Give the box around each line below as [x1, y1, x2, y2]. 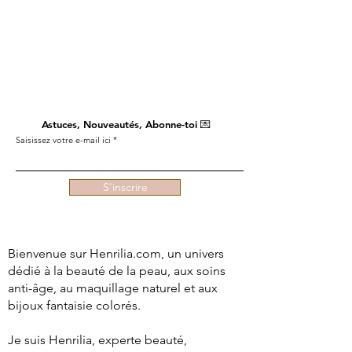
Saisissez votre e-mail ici [16, 134, 111, 145]
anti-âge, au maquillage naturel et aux [8, 280, 218, 295]
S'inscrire [102, 180, 148, 194]
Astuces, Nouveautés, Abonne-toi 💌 [41, 118, 211, 130]
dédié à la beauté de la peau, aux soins [8, 263, 225, 278]
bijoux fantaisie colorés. [8, 298, 141, 313]
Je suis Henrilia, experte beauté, [8, 332, 187, 347]
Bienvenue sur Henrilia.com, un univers [8, 246, 224, 261]
